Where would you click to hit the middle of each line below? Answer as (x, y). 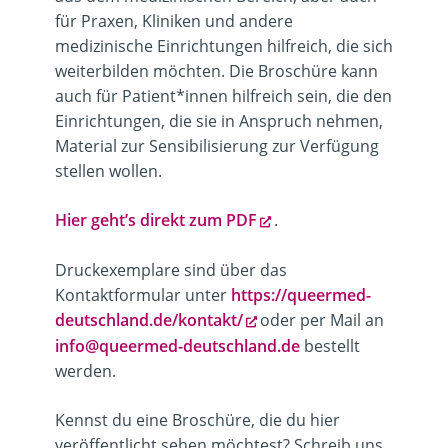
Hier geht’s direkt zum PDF (156, 220)
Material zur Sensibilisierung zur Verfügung (217, 146)
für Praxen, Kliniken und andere (174, 21)
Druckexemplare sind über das (171, 270)
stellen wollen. (108, 171)
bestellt (330, 346)
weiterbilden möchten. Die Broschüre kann (216, 71)
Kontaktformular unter (143, 295)
